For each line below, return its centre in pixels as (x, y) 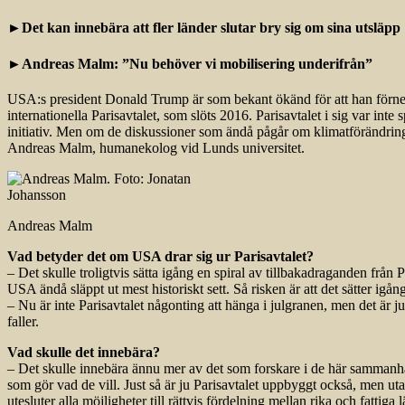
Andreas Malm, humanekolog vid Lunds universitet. (156, 147)
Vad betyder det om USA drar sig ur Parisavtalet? (160, 256)
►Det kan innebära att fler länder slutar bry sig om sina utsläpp (204, 28)
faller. (23, 321)
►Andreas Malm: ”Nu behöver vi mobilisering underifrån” (190, 63)
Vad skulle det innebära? (84, 352)
